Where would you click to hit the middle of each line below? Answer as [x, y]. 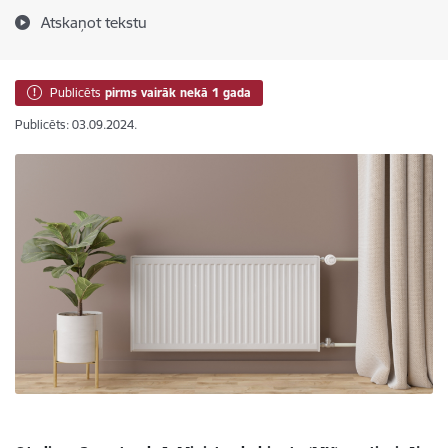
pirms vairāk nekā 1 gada [178, 92]
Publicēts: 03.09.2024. [76, 124]
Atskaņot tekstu [94, 22]
